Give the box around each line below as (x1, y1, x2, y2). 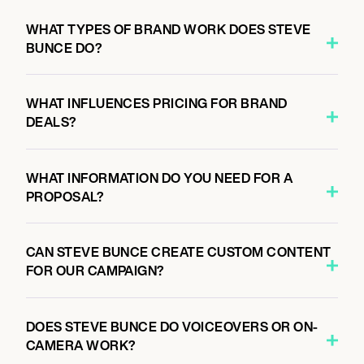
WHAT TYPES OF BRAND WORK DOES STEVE (25, 19, 311, 39)
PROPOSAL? (25, 186, 105, 206)
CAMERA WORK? (25, 335, 136, 355)
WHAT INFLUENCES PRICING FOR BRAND (25, 93, 288, 113)
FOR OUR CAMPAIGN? (25, 261, 165, 280)
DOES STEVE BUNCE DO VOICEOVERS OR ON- (25, 316, 318, 336)
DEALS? (25, 112, 77, 132)
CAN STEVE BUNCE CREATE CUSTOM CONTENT (25, 242, 331, 262)
